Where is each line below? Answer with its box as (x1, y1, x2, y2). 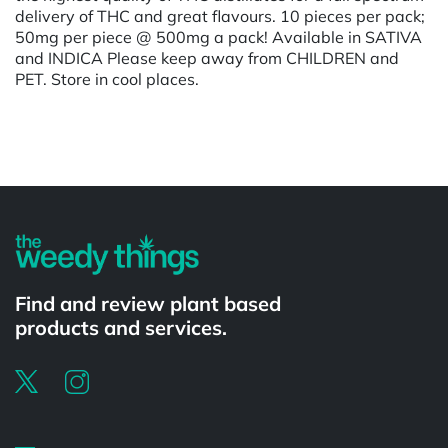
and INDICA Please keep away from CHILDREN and (15, 47, 399, 68)
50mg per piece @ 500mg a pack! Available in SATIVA (15, 26, 422, 47)
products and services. (15, 314, 227, 340)
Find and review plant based (15, 290, 281, 316)
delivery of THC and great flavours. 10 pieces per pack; (15, 5, 425, 26)
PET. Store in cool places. (15, 68, 199, 89)
